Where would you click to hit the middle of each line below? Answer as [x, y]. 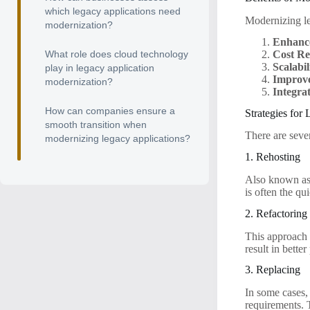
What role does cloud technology [117, 54]
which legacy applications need [113, 11]
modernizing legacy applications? [118, 138]
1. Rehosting [273, 157]
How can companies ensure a [110, 111]
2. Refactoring [276, 213]
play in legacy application [100, 68]
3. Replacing [273, 270]
